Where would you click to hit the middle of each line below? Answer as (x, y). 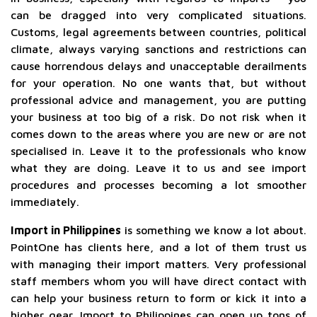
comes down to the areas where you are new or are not (158, 134)
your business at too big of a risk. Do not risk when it (158, 117)
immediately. (45, 202)
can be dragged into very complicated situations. (158, 15)
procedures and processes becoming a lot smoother (158, 185)
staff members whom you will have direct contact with (158, 281)
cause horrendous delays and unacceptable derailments (158, 66)
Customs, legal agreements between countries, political (158, 32)
